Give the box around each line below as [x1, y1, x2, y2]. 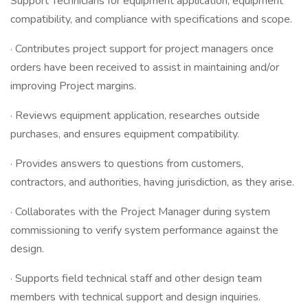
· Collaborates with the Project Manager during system [10, 204, 270, 219]
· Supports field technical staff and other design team [10, 271, 262, 286]
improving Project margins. [10, 78, 136, 93]
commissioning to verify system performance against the [10, 223, 278, 238]
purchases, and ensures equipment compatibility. [10, 126, 239, 142]
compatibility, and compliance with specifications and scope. [10, 12, 292, 27]
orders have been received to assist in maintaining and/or [10, 60, 279, 75]
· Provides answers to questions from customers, [10, 156, 243, 171]
